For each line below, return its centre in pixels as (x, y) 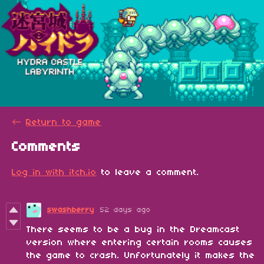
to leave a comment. (148, 172)
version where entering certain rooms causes (140, 242)
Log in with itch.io (54, 172)
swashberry (71, 210)
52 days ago (126, 210)
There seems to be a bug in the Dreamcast (133, 230)
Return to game (64, 122)
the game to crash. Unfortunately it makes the (141, 255)
